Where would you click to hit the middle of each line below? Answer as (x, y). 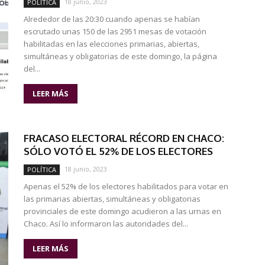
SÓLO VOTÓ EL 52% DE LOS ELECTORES (118, 151)
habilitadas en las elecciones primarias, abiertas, (112, 44)
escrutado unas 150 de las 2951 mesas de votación (115, 31)
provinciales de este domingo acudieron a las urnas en (122, 211)
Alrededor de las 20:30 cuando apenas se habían (112, 19)
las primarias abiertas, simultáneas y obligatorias (112, 199)
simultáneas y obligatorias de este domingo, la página (120, 56)
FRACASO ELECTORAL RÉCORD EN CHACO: (124, 138)
